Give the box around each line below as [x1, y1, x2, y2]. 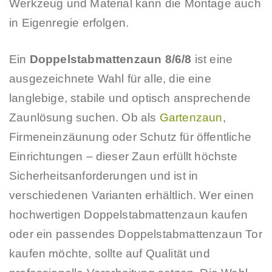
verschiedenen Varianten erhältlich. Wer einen [9, 189, 254, 202]
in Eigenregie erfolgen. [9, 16, 129, 29]
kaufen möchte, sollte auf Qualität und [9, 247, 210, 260]
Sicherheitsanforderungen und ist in [9, 169, 199, 183]
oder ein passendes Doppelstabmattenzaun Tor [9, 228, 262, 241]
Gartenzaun [159, 111, 223, 124]
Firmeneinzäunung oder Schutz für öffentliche [9, 131, 251, 144]
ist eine [191, 53, 233, 66]
